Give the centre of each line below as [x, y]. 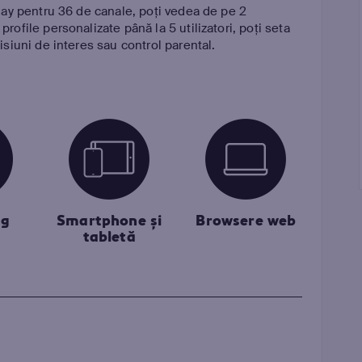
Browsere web [246, 221]
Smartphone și [109, 221]
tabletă [109, 237]
